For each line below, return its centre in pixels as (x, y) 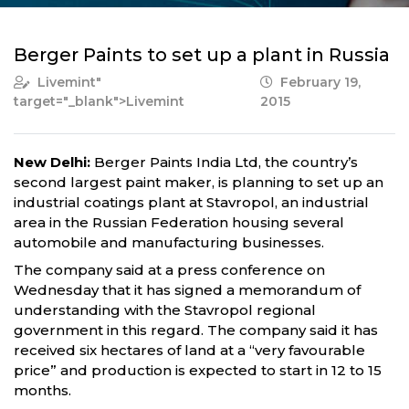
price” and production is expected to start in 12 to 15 (198, 370)
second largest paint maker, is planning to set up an (199, 182)
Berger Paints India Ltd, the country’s (224, 162)
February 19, (318, 82)
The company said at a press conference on (169, 270)
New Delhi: (52, 162)
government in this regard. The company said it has (196, 330)
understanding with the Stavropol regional (165, 310)
